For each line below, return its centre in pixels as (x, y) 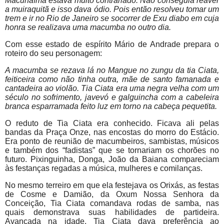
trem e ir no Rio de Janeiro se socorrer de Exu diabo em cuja (112, 18)
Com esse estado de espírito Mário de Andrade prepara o (112, 44)
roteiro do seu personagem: (53, 53)
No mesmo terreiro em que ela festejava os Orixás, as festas (112, 185)
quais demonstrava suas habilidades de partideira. (112, 212)
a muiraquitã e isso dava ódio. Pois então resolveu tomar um (112, 9)
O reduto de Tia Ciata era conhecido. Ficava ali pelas (112, 123)
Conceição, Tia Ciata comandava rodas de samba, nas (112, 203)
